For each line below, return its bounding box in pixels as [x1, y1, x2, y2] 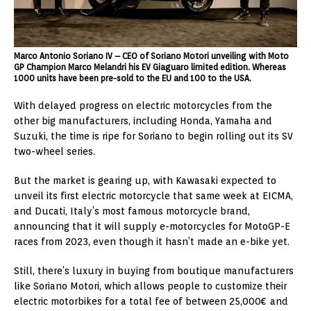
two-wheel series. [14, 146, 95, 158]
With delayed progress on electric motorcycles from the [14, 100, 272, 112]
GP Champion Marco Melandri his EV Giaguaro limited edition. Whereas [14, 62, 286, 73]
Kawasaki [176, 175, 218, 187]
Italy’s [70, 205, 99, 217]
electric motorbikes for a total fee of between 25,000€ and [14, 296, 288, 308]
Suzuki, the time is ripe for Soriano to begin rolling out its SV [14, 131, 293, 142]
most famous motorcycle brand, [99, 205, 250, 217]
